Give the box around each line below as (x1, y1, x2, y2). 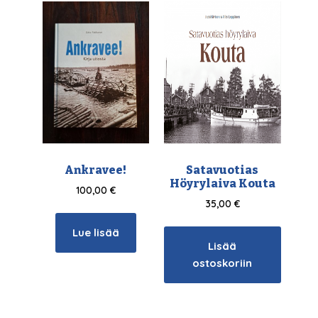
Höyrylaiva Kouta (169, 176, 275, 190)
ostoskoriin (192, 256, 253, 270)
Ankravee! (65, 163, 127, 177)
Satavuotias (186, 163, 259, 177)
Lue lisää (72, 226, 119, 240)
